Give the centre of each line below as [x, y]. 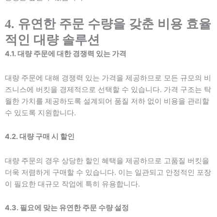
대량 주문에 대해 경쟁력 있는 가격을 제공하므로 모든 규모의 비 [108, 78]
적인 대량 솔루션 [52, 40]
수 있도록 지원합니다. [40, 113]
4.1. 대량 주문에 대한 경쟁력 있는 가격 [66, 54]
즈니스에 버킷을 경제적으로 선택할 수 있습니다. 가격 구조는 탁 [108, 89]
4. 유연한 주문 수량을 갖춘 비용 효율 [108, 24]
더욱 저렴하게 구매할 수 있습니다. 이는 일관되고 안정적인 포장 [108, 172]
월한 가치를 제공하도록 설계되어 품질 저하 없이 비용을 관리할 [107, 101]
